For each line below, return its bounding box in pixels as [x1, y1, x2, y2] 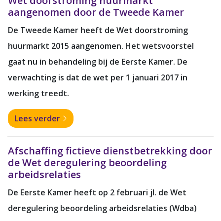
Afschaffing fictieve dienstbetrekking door [8, 144, 212, 157]
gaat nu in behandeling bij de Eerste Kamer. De [8, 56, 187, 67]
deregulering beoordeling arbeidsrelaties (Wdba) [8, 202, 197, 214]
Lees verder [14, 112, 62, 124]
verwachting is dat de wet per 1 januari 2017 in [8, 72, 187, 83]
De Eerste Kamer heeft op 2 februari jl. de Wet [8, 186, 186, 198]
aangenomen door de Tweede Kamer [8, 5, 184, 19]
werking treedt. [8, 87, 69, 99]
